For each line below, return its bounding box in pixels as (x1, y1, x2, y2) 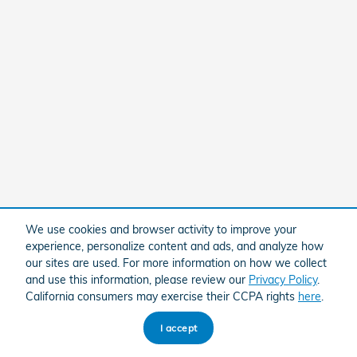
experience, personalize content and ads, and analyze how (25, 238, 324, 253)
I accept (159, 321, 198, 334)
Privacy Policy (249, 272, 317, 287)
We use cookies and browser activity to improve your (25, 222, 296, 237)
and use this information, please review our (25, 272, 249, 287)
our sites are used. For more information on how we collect (25, 255, 327, 270)
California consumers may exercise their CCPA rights (25, 288, 298, 304)
